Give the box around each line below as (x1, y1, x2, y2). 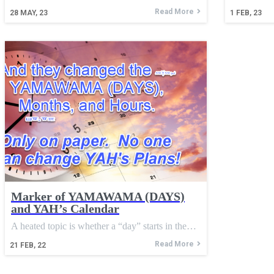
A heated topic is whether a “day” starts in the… (11, 221, 196, 232)
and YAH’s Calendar (11, 202, 119, 216)
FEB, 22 (20, 241, 46, 250)
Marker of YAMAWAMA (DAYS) (11, 190, 185, 204)
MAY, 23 (20, 8, 48, 17)
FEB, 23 (235, 8, 262, 17)
